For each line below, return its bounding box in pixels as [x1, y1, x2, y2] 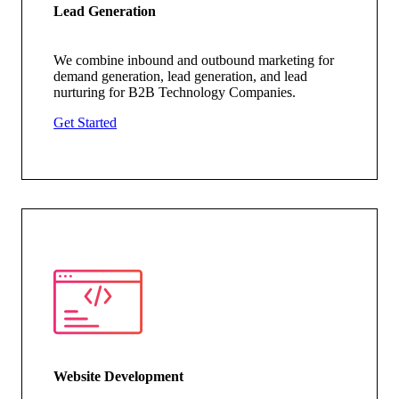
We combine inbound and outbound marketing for [53, 53, 335, 69]
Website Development [53, 368, 184, 384]
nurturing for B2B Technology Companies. [53, 85, 297, 101]
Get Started [53, 115, 118, 131]
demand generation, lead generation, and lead [53, 69, 308, 85]
